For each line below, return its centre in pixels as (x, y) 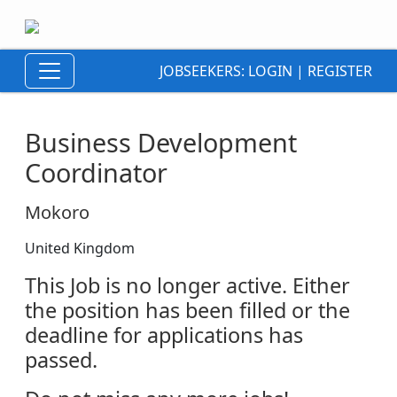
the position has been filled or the (187, 310)
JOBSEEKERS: (204, 71)
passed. (61, 360)
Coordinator (96, 172)
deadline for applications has (164, 335)
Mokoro (57, 212)
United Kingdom (80, 248)
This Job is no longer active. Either (187, 285)
